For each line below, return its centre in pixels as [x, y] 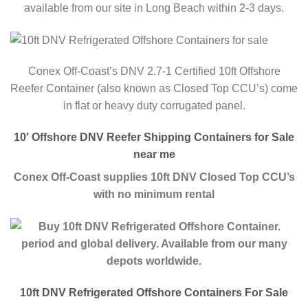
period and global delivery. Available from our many [154, 244]
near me [154, 155]
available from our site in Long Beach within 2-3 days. [154, 8]
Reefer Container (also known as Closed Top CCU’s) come [154, 89]
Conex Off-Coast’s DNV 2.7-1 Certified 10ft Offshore [154, 71]
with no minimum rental [154, 195]
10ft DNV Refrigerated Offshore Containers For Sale [154, 293]
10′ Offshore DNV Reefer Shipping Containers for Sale [154, 137]
